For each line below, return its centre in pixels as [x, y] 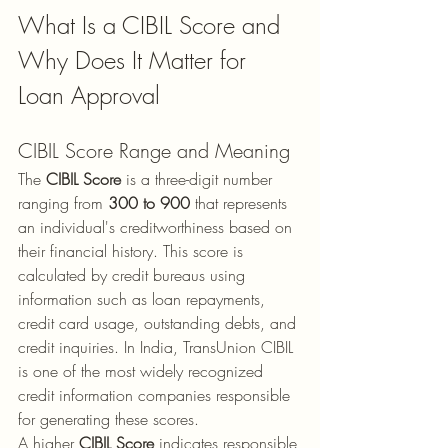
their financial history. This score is [133, 251]
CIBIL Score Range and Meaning [154, 150]
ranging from [63, 203]
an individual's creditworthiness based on [157, 227]
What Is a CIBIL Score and [152, 25]
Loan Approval [89, 95]
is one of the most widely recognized [143, 371]
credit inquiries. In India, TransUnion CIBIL [158, 347]
